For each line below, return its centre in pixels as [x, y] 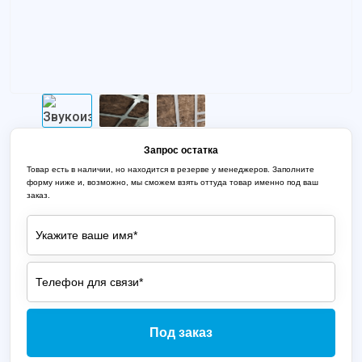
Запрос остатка [181, 150]
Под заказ [181, 333]
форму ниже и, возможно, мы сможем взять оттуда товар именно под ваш [173, 182]
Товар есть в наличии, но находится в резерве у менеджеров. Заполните [170, 169]
